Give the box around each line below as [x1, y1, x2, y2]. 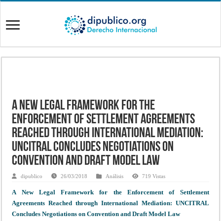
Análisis [106, 173, 124, 179]
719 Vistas [142, 173, 166, 179]
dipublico [21, 173, 43, 179]
